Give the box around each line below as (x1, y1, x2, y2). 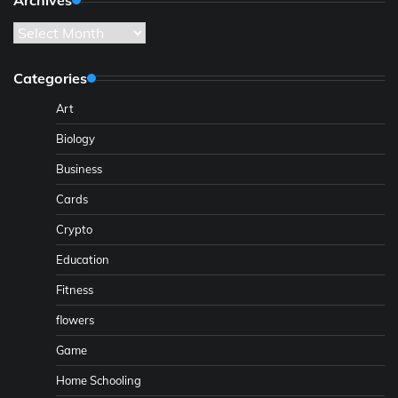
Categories (13, 68, 87, 87)
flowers (56, 312, 94, 327)
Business (56, 161, 102, 176)
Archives (12, 22, 70, 41)
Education (56, 251, 109, 267)
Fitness (56, 282, 93, 297)
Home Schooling (56, 372, 141, 387)
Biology (56, 131, 95, 146)
